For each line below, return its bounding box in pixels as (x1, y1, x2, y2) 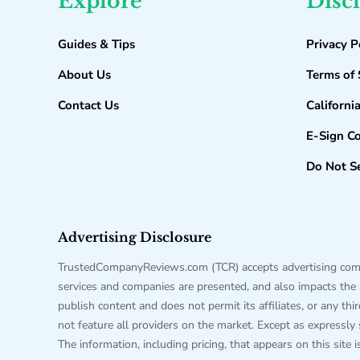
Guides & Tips (58, 36, 135, 52)
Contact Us (58, 97, 119, 113)
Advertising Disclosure (58, 229, 211, 245)
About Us (58, 67, 111, 83)
